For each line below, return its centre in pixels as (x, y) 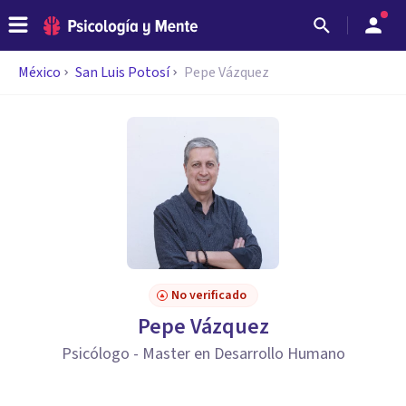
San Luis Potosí (122, 72)
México (39, 72)
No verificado (208, 295)
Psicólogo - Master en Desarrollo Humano (203, 354)
